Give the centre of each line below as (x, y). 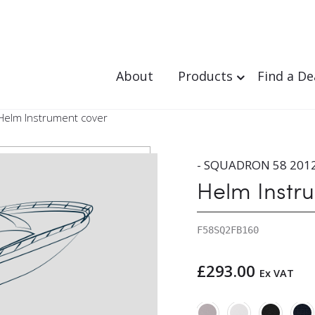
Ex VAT (276, 272)
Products (206, 76)
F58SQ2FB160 (227, 230)
